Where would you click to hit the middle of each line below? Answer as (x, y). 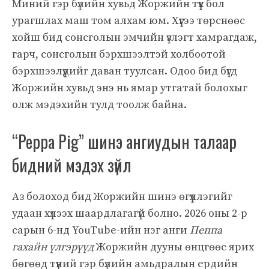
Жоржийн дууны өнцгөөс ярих (174, 247)
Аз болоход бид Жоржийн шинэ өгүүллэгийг (122, 196)
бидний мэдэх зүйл (72, 165)
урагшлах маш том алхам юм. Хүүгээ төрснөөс (128, 20)
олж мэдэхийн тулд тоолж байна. (99, 104)
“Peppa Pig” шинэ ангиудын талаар (124, 141)
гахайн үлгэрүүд (53, 247)
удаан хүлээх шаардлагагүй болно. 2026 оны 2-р (130, 213)
